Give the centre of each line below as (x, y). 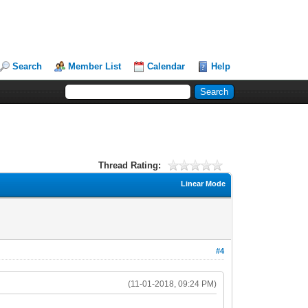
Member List (95, 66)
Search (27, 66)
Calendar (166, 66)
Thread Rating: (129, 165)
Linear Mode (203, 183)
